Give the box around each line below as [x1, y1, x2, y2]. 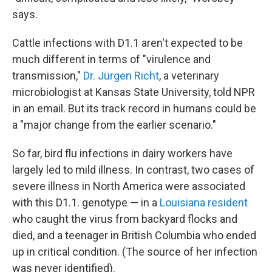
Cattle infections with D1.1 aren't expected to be [12, 36, 243, 49]
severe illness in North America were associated [12, 180, 245, 192]
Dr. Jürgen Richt [83, 69, 159, 82]
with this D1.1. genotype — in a [12, 196, 160, 209]
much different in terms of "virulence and [12, 53, 211, 66]
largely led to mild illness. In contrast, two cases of [12, 163, 254, 176]
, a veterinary [159, 69, 219, 82]
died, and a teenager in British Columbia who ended [12, 229, 256, 242]
